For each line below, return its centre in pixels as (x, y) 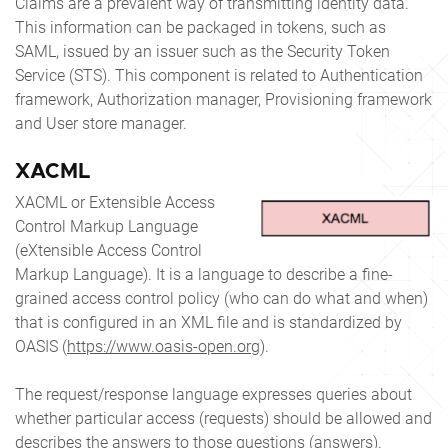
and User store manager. (101, 123)
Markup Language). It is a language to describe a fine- (204, 274)
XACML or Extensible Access (115, 202)
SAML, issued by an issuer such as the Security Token (202, 51)
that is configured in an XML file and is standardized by (208, 322)
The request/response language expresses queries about (213, 394)
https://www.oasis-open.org (163, 346)
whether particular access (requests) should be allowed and (223, 418)
